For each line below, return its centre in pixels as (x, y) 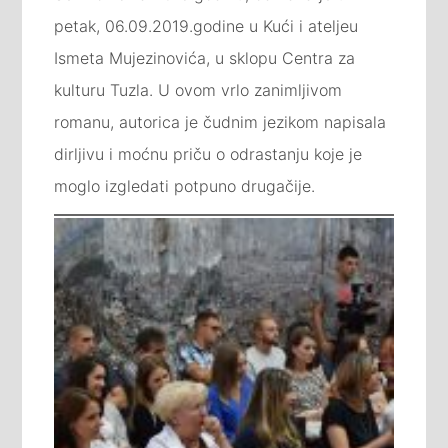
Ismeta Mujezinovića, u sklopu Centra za (205, 57)
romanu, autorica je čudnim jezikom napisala (220, 121)
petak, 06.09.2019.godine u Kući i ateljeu (206, 25)
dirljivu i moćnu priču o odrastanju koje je (208, 153)
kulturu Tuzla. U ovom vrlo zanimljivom (198, 89)
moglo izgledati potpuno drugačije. (185, 185)
